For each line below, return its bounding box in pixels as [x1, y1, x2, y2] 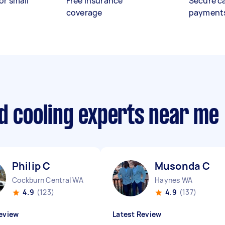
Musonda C [155, 159, 210, 173]
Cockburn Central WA [12, 175, 83, 185]
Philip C [12, 159, 51, 173]
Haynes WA [155, 175, 193, 185]
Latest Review [113, 209, 162, 219]
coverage [66, 7, 102, 18]
